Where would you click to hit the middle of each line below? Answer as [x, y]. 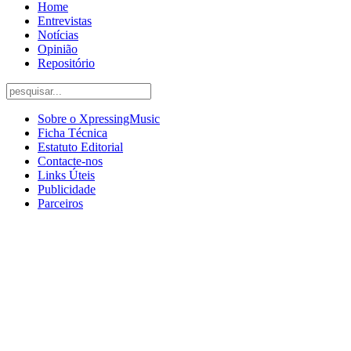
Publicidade [67, 190]
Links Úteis [66, 175]
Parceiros [60, 204]
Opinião [58, 49]
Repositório [66, 63]
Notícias [58, 35]
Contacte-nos [70, 161]
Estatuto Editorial [80, 147]
